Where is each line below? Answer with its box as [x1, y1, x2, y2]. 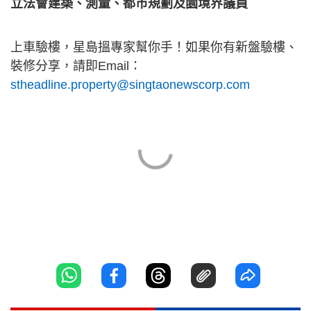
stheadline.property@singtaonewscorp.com [10, 77, 250, 92]
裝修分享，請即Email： [10, 58, 142, 73]
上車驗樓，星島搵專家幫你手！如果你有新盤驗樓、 [10, 40, 298, 54]
